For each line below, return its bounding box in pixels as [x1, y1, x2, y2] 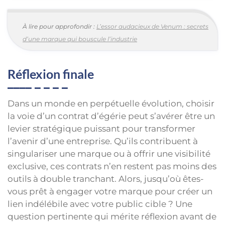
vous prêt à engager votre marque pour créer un [8, 186, 212, 197]
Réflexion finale [8, 66, 94, 82]
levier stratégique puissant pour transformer [8, 124, 195, 134]
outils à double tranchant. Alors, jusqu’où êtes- [8, 174, 204, 184]
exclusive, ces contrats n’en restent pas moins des [8, 161, 216, 172]
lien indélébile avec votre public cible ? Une [8, 199, 192, 209]
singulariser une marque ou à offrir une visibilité [8, 149, 210, 159]
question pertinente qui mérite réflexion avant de [8, 211, 216, 222]
